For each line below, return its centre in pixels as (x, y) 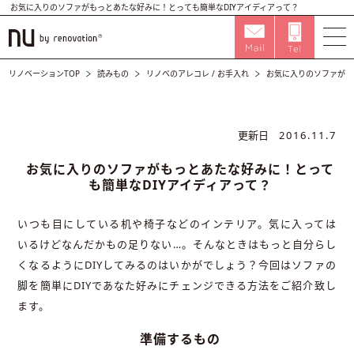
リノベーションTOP (45, 73)
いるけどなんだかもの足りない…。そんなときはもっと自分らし (177, 244)
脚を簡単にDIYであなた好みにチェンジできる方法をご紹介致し (177, 285)
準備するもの (180, 339)
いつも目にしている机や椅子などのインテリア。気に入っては (177, 224)
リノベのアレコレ (178, 73)
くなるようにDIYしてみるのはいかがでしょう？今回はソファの (177, 265)
